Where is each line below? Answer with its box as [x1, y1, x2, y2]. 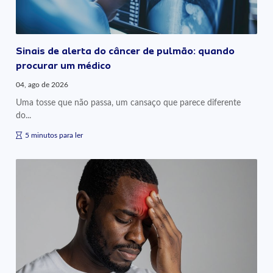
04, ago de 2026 [16, 81, 69, 89]
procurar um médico [16, 60, 112, 72]
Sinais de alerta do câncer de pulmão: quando [16, 46, 235, 57]
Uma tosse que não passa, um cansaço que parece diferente [16, 98, 241, 108]
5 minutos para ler [25, 132, 83, 140]
